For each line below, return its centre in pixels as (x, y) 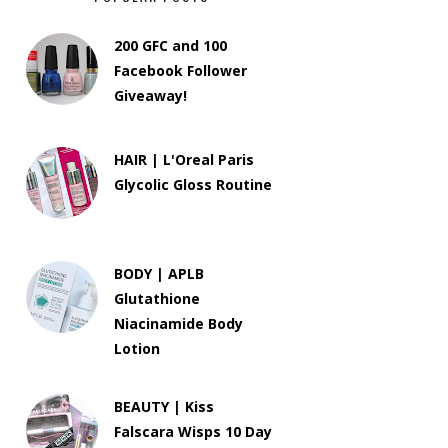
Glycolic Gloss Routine (193, 184)
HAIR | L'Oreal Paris (184, 159)
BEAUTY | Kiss (164, 407)
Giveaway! (151, 95)
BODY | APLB (159, 273)
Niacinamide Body (179, 323)
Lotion (137, 348)
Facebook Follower (181, 70)
